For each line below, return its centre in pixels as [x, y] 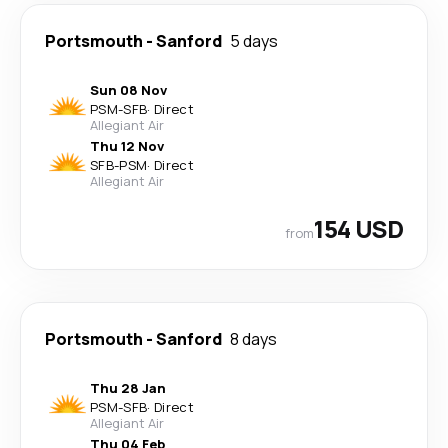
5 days [254, 41]
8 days [253, 339]
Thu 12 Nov [127, 146]
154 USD [358, 228]
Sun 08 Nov [128, 90]
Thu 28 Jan [128, 388]
